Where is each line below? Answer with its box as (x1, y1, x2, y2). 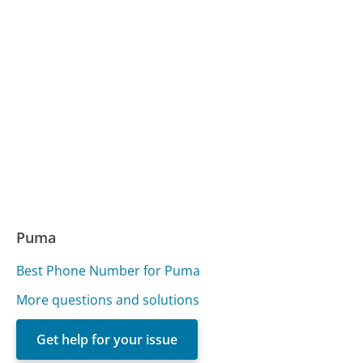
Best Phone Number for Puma (16, 261, 201, 280)
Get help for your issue (36, 330, 178, 348)
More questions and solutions (16, 290, 200, 309)
